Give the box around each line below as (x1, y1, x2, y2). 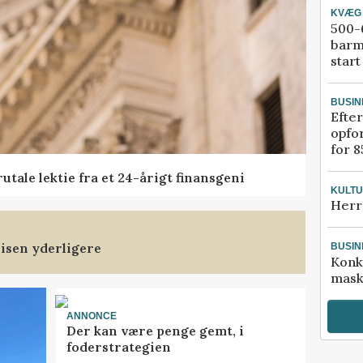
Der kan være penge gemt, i (66, 322, 244, 340)
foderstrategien (66, 339, 171, 356)
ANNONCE (66, 310, 117, 322)
